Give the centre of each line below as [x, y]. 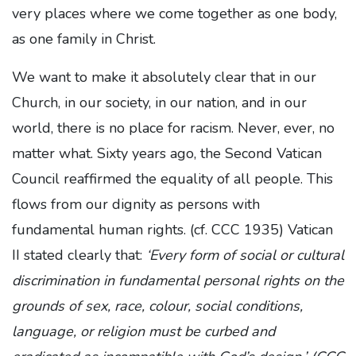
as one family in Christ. [84, 39]
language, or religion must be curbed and [143, 331]
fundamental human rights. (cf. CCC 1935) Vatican [172, 230]
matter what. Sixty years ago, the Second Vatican [167, 153]
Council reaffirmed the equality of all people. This [172, 179]
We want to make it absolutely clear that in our [164, 77]
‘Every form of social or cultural [245, 255]
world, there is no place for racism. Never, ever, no [173, 128]
